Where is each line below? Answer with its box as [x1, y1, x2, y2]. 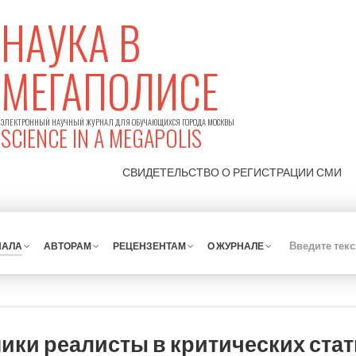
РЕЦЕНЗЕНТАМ [113, 240, 187, 251]
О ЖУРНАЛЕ [207, 240, 265, 251]
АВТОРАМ [44, 240, 92, 251]
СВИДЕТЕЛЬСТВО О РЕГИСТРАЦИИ [122, 165, 316, 179]
